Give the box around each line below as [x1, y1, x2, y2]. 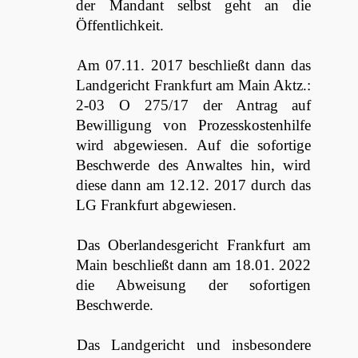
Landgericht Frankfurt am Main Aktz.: [76, 77, 312, 93]
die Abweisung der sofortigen [76, 276, 312, 293]
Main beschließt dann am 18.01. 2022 [76, 257, 312, 273]
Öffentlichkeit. [76, 17, 165, 34]
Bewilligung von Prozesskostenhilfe [76, 117, 312, 133]
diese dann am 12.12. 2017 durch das [76, 177, 312, 193]
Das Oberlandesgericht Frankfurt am [76, 237, 312, 253]
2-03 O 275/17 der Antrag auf [76, 97, 312, 113]
